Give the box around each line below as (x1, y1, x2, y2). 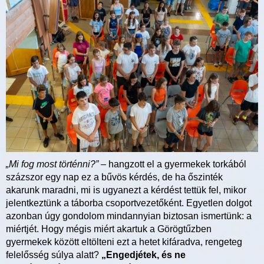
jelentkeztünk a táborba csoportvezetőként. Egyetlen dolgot (6, 197, 252, 208)
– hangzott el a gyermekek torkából (98, 159, 246, 169)
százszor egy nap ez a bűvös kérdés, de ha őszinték (6, 171, 223, 182)
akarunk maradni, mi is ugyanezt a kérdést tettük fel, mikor (6, 184, 246, 195)
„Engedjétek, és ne (101, 249, 186, 260)
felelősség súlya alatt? (6, 249, 101, 260)
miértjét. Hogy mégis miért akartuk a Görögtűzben (6, 223, 212, 234)
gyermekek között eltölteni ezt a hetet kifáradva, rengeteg (6, 236, 242, 247)
